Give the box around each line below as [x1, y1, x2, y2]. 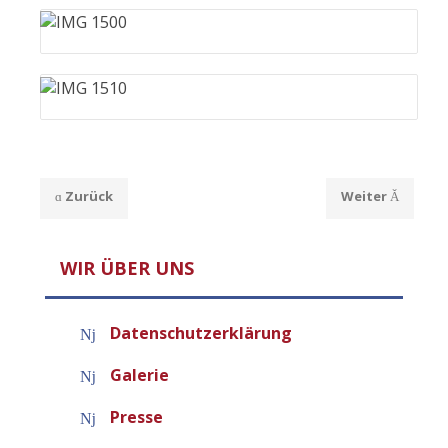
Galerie [110, 364, 169, 387]
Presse [110, 406, 163, 429]
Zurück [65, 186, 113, 205]
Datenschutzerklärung [110, 322, 292, 345]
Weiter [341, 186, 387, 205]
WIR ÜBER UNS [60, 255, 194, 280]
